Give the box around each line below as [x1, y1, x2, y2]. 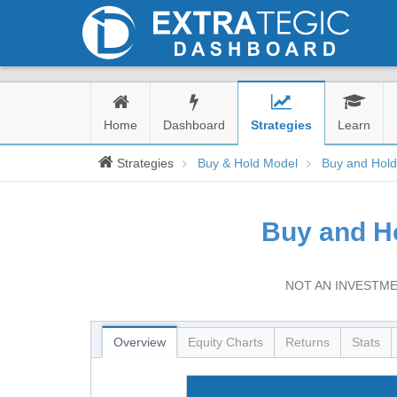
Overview [113, 335, 166, 349]
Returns [285, 335, 330, 349]
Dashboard [163, 118, 225, 132]
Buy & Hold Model [198, 156, 298, 170]
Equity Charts [188, 335, 263, 349]
